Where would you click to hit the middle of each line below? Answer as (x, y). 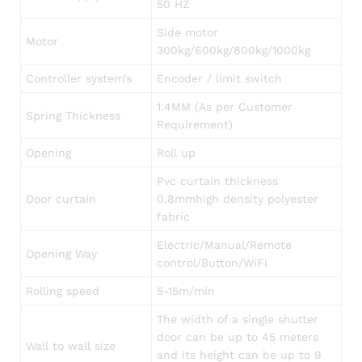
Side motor (188, 33)
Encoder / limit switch (220, 79)
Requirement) (195, 125)
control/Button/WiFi (213, 263)
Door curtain (61, 199)
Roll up (177, 153)
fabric (174, 217)
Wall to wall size (71, 346)
